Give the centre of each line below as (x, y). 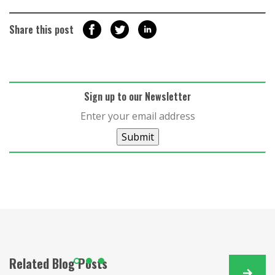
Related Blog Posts (58, 264)
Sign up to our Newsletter (137, 97)
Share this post (41, 30)
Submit (137, 137)
